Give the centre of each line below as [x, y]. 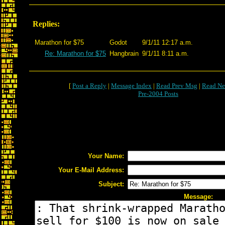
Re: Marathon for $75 [75, 53]
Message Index [131, 86]
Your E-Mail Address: [91, 170]
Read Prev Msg [177, 86]
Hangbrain [124, 53]
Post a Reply [89, 86]
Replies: [46, 24]
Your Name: [106, 156]
